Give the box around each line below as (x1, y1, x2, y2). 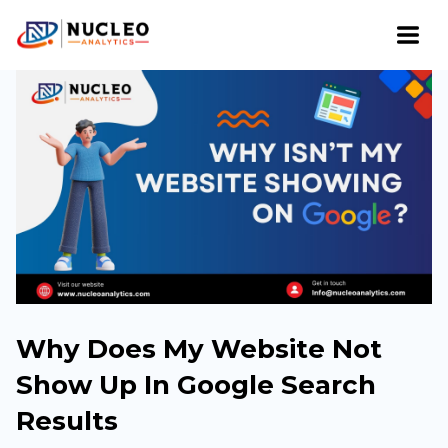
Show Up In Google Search (16, 369, 376, 401)
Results (16, 405, 118, 437)
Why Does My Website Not (16, 333, 382, 365)
